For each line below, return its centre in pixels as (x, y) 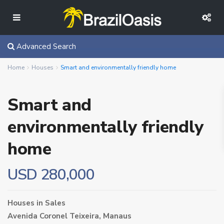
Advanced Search (45, 46)
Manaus (117, 216)
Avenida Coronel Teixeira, (55, 216)
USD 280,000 (51, 175)
